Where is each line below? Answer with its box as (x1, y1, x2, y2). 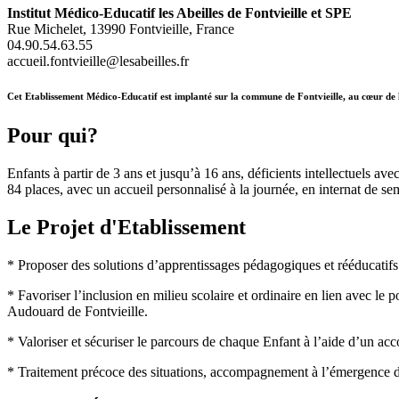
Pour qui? (7, 124, 98, 148)
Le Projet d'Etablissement (7, 216, 246, 240)
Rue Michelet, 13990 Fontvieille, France (7, 20, 234, 37)
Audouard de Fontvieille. (7, 304, 148, 320)
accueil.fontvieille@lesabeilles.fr (7, 53, 189, 69)
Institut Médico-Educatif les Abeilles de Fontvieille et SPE (7, 4, 352, 20)
